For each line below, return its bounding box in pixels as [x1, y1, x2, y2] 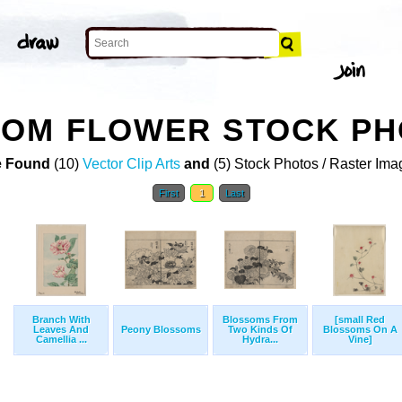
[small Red [335, 314, 385, 326]
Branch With [31, 314, 91, 326]
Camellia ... [35, 334, 87, 345]
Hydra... [242, 334, 278, 345]
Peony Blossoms [120, 324, 201, 336]
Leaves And [33, 324, 89, 336]
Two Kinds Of [228, 324, 293, 336]
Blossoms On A [322, 324, 398, 336]
